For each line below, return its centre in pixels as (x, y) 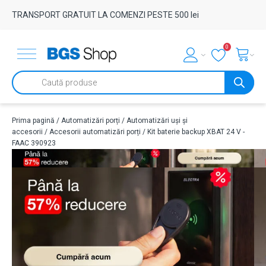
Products (26, 80)
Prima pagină (33, 121)
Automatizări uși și (157, 121)
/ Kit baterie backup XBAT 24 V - (193, 132)
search (23, 88)
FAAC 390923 (34, 143)
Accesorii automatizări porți (95, 132)
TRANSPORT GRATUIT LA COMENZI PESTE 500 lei (105, 15)
